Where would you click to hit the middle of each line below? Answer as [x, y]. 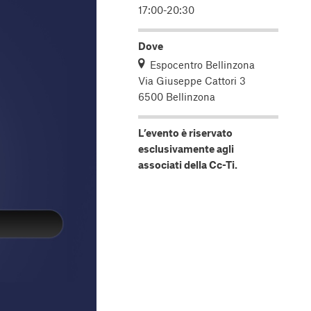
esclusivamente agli [186, 149]
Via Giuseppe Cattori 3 [192, 81]
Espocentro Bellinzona [202, 65]
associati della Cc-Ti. [188, 165]
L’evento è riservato [185, 133]
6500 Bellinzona [177, 96]
